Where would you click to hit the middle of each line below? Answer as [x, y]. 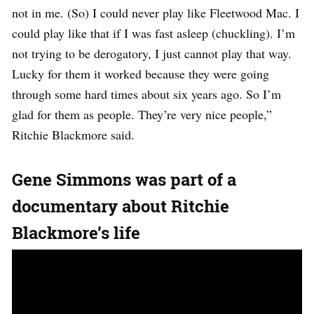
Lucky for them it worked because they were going [141, 73]
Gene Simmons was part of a [124, 179]
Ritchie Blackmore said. [73, 134]
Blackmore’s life [76, 232]
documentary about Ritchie [121, 206]
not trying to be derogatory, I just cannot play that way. [152, 53]
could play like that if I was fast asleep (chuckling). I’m [153, 33]
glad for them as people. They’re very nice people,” [142, 114]
